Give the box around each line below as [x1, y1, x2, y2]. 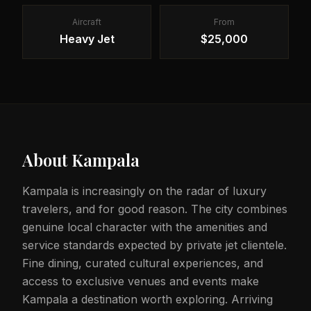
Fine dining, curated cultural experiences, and [22, 256, 263, 270]
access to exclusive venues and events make [22, 274, 259, 288]
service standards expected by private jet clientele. [22, 238, 287, 252]
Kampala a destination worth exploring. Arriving [22, 292, 273, 306]
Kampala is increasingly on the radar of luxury [22, 184, 267, 198]
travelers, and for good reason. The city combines [22, 202, 287, 216]
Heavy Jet [59, 32, 115, 46]
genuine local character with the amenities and [22, 220, 267, 234]
